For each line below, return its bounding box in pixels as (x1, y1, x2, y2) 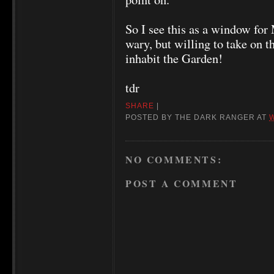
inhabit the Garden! (125, 49, 223, 67)
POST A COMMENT (125, 176, 238, 191)
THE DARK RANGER (175, 113, 256, 122)
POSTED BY (125, 113, 176, 122)
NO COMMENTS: (125, 152, 223, 166)
